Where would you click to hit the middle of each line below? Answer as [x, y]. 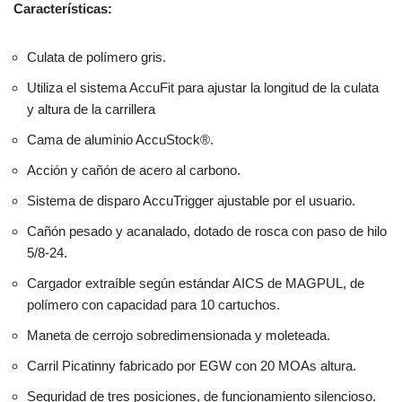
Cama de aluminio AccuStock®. [120, 140]
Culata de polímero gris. [96, 57]
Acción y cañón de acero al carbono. [134, 170]
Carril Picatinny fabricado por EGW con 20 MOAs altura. [192, 366]
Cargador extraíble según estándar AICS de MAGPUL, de [196, 284]
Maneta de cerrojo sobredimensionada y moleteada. [179, 336]
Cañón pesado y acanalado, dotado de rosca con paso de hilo [207, 232]
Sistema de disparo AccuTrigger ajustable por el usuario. [191, 201]
